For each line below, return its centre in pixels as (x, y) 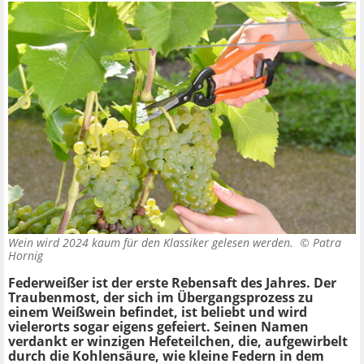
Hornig (26, 255)
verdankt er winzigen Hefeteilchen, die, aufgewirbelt (178, 341)
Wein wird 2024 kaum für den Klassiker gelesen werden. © (160, 242)
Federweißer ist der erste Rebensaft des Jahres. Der (172, 282)
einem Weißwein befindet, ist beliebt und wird (158, 312)
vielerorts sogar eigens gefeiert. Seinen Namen (158, 326)
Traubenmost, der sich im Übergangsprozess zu (161, 297)
